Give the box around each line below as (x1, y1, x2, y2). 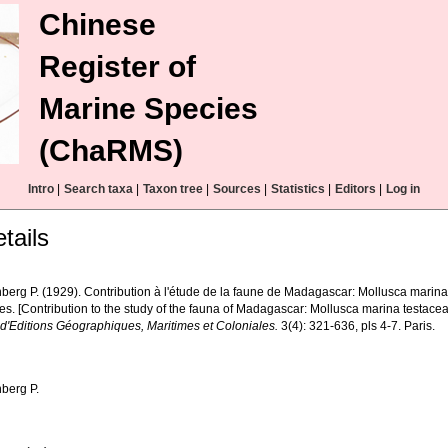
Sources (213, 182, 261, 196)
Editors (335, 182, 376, 196)
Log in (386, 182, 420, 196)
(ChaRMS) (39, 134, 183, 167)
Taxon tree (143, 182, 203, 196)
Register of (39, 50, 196, 83)
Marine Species (39, 92, 258, 125)
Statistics (271, 182, 325, 196)
